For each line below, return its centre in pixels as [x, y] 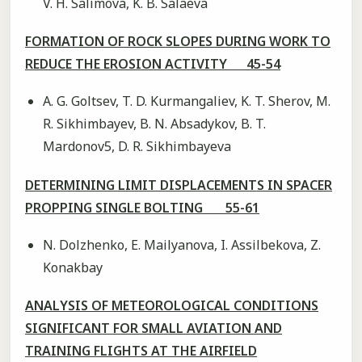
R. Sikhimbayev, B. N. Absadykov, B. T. [154, 124]
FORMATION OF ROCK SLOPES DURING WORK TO [178, 42]
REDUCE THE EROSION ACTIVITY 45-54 [153, 64]
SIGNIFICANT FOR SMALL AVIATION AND [154, 328]
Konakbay [72, 268]
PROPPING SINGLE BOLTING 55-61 [142, 207]
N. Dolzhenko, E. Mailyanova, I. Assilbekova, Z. [181, 245]
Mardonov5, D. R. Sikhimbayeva [137, 147]
